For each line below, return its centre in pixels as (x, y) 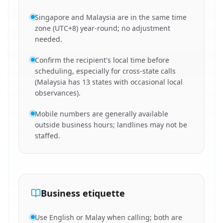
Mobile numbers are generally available (102, 114)
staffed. (48, 136)
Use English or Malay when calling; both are (109, 217)
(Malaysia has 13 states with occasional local (109, 82)
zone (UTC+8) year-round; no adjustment (103, 28)
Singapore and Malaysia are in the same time (111, 17)
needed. (49, 39)
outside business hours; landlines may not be (111, 125)
